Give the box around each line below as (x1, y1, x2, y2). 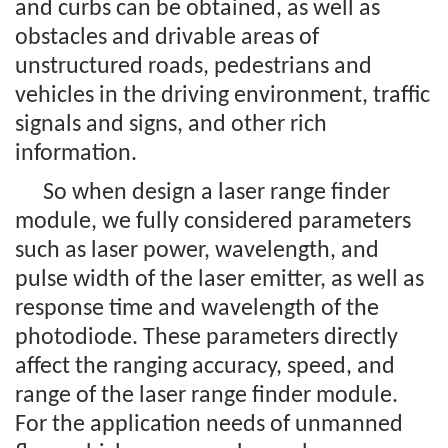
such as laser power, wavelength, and (15, 239, 379, 264)
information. (15, 142, 137, 167)
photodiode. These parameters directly (15, 326, 398, 351)
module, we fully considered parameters (15, 210, 411, 235)
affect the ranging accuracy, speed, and (15, 355, 395, 380)
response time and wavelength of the (15, 297, 379, 322)
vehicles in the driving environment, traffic (15, 84, 430, 109)
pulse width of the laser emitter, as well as (15, 268, 424, 293)
